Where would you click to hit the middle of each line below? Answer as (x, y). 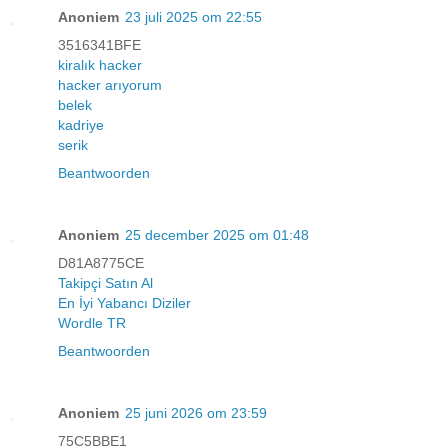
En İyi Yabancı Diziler (124, 302)
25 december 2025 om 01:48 (217, 234)
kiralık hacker (100, 64)
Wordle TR (92, 322)
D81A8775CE (101, 262)
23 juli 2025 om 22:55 (193, 16)
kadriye (81, 124)
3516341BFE (99, 44)
